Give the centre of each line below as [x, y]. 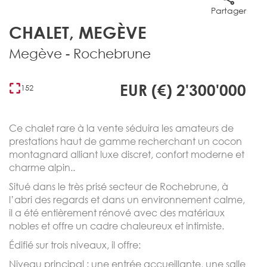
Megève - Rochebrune [80, 53]
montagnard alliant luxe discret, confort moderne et [127, 154]
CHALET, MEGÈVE [78, 32]
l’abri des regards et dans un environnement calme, [127, 199]
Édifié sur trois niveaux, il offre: [75, 244]
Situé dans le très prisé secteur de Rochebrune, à [119, 186]
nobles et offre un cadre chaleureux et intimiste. [117, 225]
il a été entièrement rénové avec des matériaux [117, 212]
